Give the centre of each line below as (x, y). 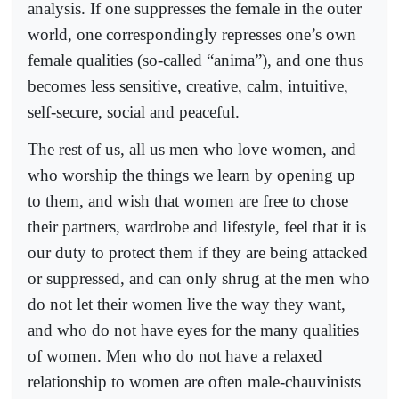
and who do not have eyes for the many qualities (193, 330)
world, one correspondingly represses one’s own (192, 35)
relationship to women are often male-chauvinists (194, 382)
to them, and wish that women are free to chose (188, 201)
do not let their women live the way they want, (187, 305)
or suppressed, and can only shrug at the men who (199, 279)
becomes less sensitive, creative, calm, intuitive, (188, 86)
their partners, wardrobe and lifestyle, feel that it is (197, 227)
